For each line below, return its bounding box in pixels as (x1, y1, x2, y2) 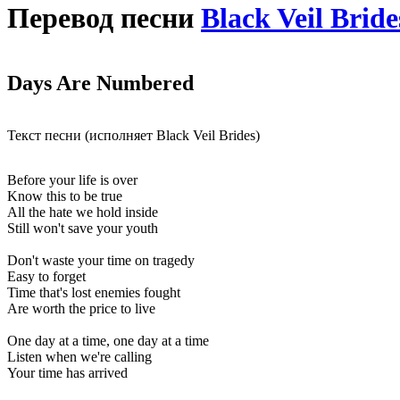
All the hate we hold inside (7, 204, 158, 221)
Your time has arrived (7, 365, 128, 381)
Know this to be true (7, 188, 122, 204)
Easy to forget (7, 269, 86, 285)
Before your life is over (7, 172, 137, 188)
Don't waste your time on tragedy (7, 253, 195, 269)
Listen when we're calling (7, 349, 152, 365)
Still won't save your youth (7, 221, 158, 237)
